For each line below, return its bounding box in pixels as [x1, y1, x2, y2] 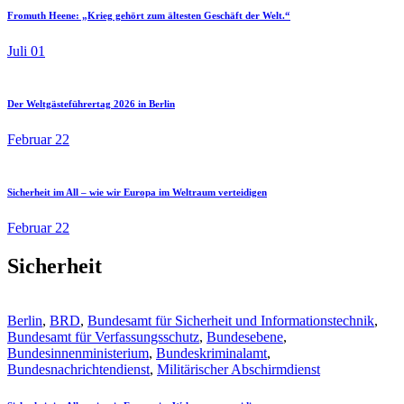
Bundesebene [207, 328, 283, 344]
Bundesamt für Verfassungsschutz [7, 328, 199, 344]
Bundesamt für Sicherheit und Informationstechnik [87, 312, 374, 328]
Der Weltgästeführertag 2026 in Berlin [7, 98, 175, 110]
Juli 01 [7, 43, 45, 60]
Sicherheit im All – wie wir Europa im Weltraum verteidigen [7, 187, 267, 198]
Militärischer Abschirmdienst [157, 361, 320, 377]
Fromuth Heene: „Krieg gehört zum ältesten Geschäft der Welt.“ [7, 10, 290, 22]
